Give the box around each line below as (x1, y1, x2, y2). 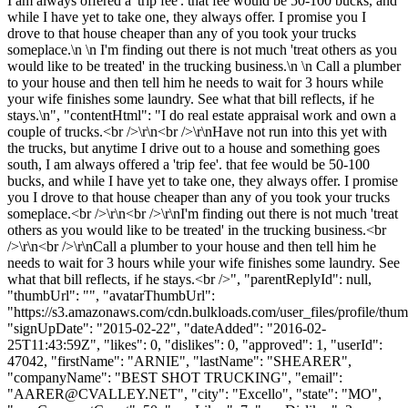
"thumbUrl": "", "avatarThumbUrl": (7, 287, 215, 303)
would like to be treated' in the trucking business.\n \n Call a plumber (7, 57, 401, 74)
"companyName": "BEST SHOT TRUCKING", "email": (7, 369, 342, 385)
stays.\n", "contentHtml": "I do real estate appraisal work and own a (7, 107, 396, 123)
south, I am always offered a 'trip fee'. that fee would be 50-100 (7, 156, 370, 172)
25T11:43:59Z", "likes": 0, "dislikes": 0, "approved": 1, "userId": (7, 336, 382, 352)
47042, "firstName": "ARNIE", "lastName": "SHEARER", (7, 352, 352, 369)
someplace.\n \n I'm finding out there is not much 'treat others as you (7, 41, 397, 57)
